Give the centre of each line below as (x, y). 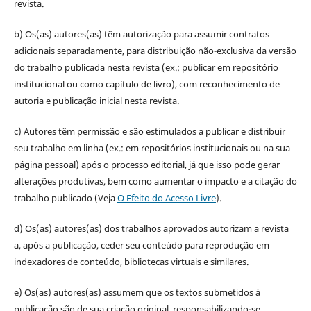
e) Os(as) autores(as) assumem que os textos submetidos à (137, 293)
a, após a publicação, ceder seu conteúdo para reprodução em (141, 245)
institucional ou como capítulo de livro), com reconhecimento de (146, 84)
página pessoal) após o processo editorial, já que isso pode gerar (146, 165)
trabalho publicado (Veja (65, 198)
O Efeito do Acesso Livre (166, 198)
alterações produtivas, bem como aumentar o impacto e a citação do (155, 182)
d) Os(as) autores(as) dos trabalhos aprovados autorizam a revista (151, 229)
